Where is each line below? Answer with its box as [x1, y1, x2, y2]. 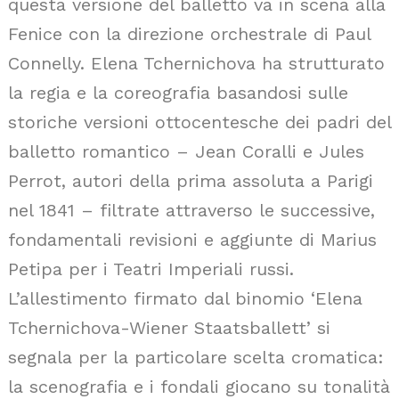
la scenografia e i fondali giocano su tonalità [8, 376, 390, 397]
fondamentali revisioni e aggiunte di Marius [8, 229, 377, 250]
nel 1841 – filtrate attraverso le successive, [8, 199, 375, 221]
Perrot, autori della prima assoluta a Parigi [8, 170, 373, 191]
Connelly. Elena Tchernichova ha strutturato [8, 53, 385, 74]
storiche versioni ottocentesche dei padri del [8, 111, 391, 133]
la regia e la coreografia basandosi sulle [8, 82, 348, 103]
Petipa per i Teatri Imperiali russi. [8, 258, 294, 280]
